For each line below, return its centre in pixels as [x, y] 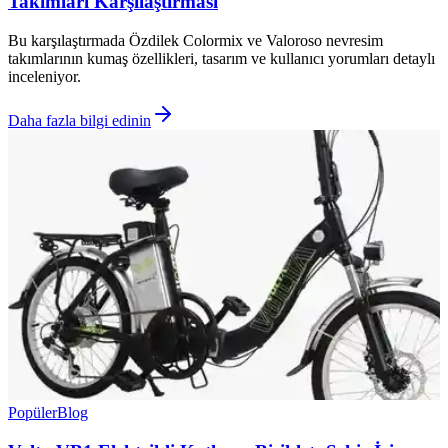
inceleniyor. [44, 76]
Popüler [32, 412]
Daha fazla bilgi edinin [79, 120]
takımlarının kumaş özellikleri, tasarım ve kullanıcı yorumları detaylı [221, 58]
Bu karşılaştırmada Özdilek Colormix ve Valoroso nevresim [195, 40]
